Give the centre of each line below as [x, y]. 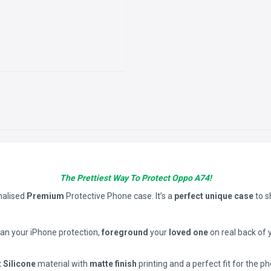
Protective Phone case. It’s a [120, 196]
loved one [188, 232]
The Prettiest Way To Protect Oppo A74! [135, 178]
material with [63, 264]
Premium [46, 196]
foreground [125, 232]
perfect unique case [214, 196]
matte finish [113, 264]
